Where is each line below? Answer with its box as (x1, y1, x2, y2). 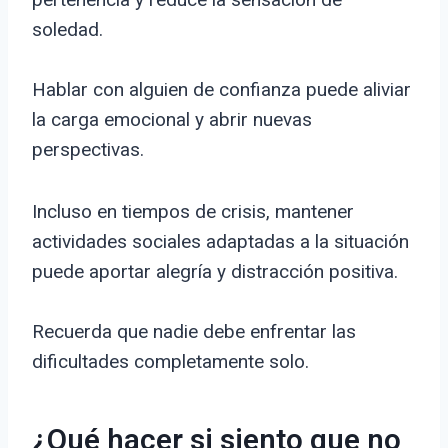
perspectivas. (32, 138, 144, 162)
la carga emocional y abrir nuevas (32, 108, 312, 132)
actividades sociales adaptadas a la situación (32, 230, 409, 254)
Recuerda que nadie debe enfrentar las (32, 320, 356, 344)
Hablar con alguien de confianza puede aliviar (32, 78, 411, 102)
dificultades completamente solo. (32, 350, 309, 374)
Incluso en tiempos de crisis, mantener (32, 200, 354, 224)
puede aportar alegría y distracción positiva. (32, 260, 398, 284)
